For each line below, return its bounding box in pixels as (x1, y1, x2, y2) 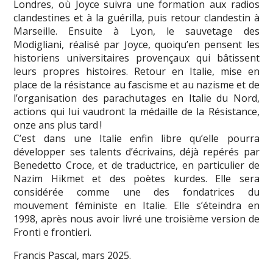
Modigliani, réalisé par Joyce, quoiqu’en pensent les (13, 37, 260, 51)
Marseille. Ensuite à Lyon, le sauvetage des (13, 24, 260, 38)
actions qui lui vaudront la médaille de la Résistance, (13, 104, 260, 118)
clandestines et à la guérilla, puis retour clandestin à (13, 10, 260, 24)
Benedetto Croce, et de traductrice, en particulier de (13, 158, 260, 172)
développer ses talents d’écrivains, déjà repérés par (13, 144, 260, 158)
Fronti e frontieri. (13, 225, 92, 239)
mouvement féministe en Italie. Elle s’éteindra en (13, 198, 260, 212)
